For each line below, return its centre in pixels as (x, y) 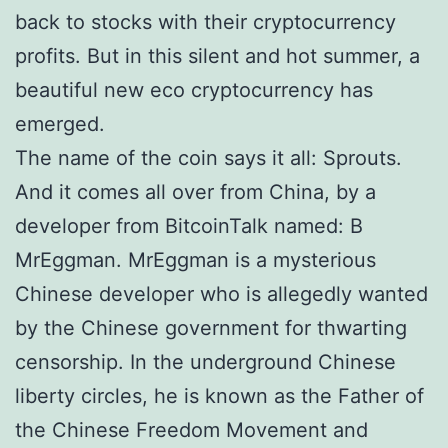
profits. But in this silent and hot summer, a (217, 56)
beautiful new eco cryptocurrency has (194, 90)
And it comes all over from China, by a (195, 192)
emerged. (60, 124)
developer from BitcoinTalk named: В (189, 226)
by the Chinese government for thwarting (211, 328)
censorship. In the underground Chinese (205, 362)
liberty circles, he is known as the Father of (219, 396)
